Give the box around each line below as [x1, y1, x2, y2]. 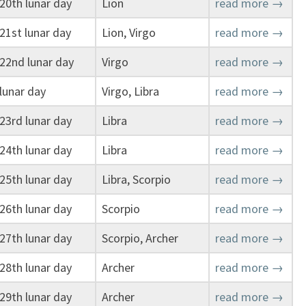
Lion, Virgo [102, 25, 156, 40]
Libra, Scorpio [102, 171, 171, 187]
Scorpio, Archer [102, 230, 178, 246]
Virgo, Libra [102, 83, 159, 99]
